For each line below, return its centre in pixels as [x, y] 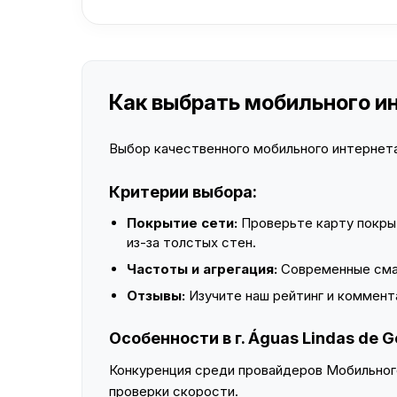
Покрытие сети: [182, 223]
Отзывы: [156, 296]
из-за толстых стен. [191, 242]
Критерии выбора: [183, 192]
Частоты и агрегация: [202, 269]
